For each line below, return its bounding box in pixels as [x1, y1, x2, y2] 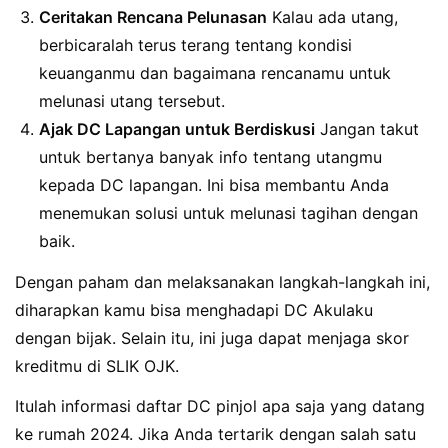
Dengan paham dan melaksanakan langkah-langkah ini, [15, 271, 430, 292]
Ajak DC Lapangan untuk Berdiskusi [39, 118, 315, 139]
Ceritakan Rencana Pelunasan [39, 6, 267, 27]
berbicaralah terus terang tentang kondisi [39, 34, 352, 55]
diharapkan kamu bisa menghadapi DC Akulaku [15, 299, 373, 320]
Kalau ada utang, [267, 6, 398, 27]
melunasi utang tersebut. [39, 90, 225, 111]
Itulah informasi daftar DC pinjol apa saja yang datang [15, 396, 425, 417]
